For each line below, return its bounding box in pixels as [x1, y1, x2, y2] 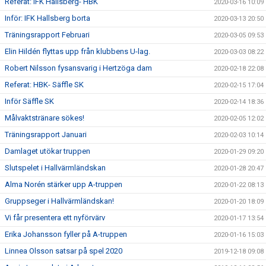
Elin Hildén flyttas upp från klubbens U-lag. [5, 47, 150, 56]
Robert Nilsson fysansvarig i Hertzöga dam [5, 64, 152, 73]
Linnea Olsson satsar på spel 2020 [5, 246, 122, 256]
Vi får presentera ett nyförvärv [5, 213, 105, 223]
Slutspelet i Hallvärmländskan [5, 163, 106, 173]
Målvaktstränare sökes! [5, 113, 84, 123]
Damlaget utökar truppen [5, 147, 90, 156]
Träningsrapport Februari [5, 30, 90, 40]
